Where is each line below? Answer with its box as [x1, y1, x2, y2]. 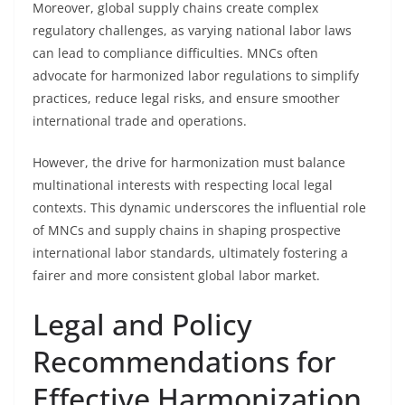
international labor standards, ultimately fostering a [33, 244, 348, 261]
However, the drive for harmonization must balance [33, 154, 345, 171]
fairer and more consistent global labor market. [33, 267, 320, 284]
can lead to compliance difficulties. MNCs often [33, 44, 318, 61]
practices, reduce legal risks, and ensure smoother [33, 89, 340, 107]
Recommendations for [33, 342, 335, 381]
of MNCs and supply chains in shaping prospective [33, 221, 341, 239]
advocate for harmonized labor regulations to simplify [33, 67, 359, 84]
